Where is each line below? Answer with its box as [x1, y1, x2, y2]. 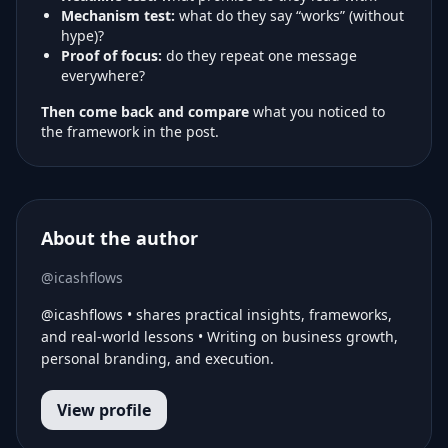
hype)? [61, 26, 104, 46]
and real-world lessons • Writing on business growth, [41, 327, 398, 347]
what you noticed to [249, 102, 385, 122]
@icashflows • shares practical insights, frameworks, [41, 305, 392, 325]
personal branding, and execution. [41, 349, 274, 369]
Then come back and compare [41, 102, 249, 122]
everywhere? [61, 66, 145, 86]
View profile [57, 399, 151, 422]
